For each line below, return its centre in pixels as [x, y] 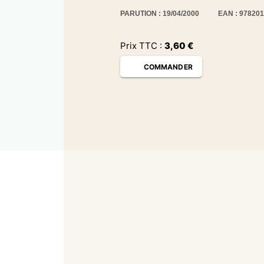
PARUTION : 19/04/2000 [160, 14]
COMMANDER [168, 67]
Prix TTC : [142, 46]
